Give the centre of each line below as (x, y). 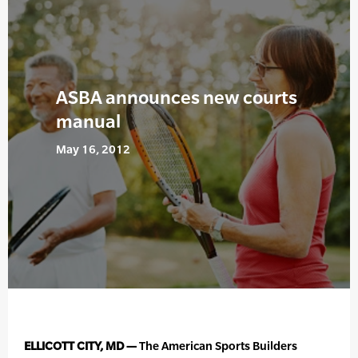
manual (88, 121)
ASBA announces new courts (177, 97)
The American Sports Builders (217, 346)
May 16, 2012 (93, 149)
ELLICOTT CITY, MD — (80, 346)
